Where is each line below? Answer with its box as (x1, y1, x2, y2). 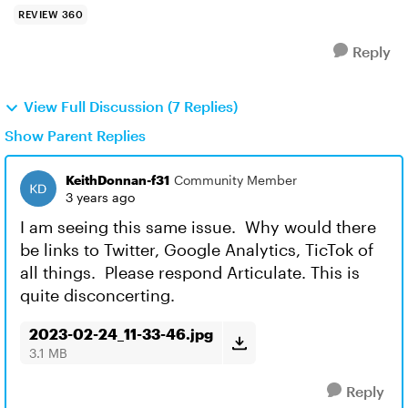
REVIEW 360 (18, 8, 83, 20)
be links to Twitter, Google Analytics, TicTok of (20, 240, 373, 260)
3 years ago (66, 189, 135, 205)
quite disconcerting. (20, 285, 179, 305)
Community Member (174, 172, 297, 188)
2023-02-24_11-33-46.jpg (29, 325, 213, 342)
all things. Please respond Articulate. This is (20, 262, 360, 282)
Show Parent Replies (5, 127, 146, 144)
